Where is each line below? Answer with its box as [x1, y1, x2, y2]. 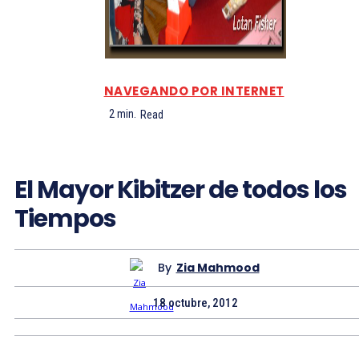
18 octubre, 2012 [153, 295, 238, 310]
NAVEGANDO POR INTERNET [103, 83, 284, 100]
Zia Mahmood [175, 260, 260, 276]
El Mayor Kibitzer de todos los [14, 172, 347, 207]
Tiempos [14, 201, 116, 236]
